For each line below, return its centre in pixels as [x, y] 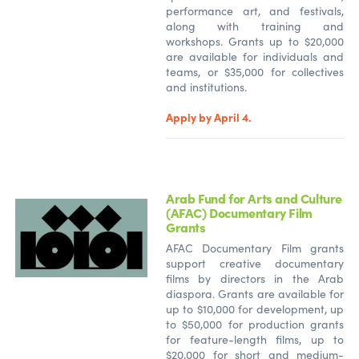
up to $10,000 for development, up [255, 309]
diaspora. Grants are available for [255, 293]
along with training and [255, 26]
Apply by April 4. [209, 117]
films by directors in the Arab [255, 278]
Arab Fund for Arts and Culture [254, 198]
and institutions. [208, 87]
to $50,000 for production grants [255, 324]
